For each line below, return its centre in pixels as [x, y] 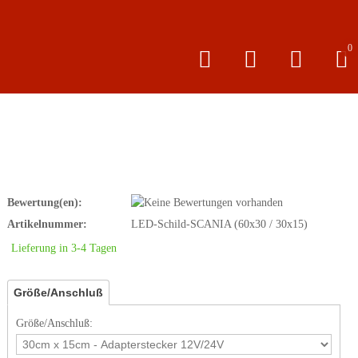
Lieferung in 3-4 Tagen [64, 248]
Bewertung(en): [45, 203]
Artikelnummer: [49, 224]
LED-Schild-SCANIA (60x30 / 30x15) [219, 224]
